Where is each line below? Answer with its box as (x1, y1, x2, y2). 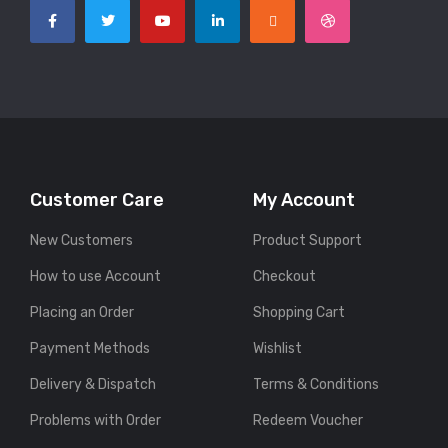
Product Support (253, 232, 363, 250)
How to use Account (30, 268, 161, 286)
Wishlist (253, 340, 303, 358)
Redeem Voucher (253, 412, 364, 430)
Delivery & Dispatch (30, 376, 156, 394)
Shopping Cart (253, 304, 346, 322)
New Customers (30, 232, 133, 250)
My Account (253, 189, 356, 212)
